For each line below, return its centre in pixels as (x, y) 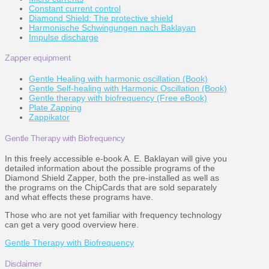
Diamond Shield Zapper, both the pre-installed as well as (112, 178)
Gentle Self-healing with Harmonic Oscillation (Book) (128, 89)
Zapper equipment (38, 58)
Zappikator (49, 117)
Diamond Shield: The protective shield (101, 18)
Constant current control (75, 8)
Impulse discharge (64, 37)
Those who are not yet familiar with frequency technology (113, 215)
